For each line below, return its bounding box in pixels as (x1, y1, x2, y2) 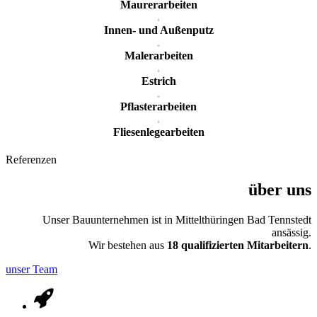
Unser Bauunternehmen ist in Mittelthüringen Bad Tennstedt (42, 213, 311, 226)
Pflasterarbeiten (120, 100, 197, 113)
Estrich (141, 74, 176, 87)
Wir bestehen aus (88, 238, 164, 251)
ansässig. (272, 226, 311, 238)
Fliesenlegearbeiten (113, 125, 204, 138)
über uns (248, 180, 311, 199)
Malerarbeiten (124, 49, 193, 62)
